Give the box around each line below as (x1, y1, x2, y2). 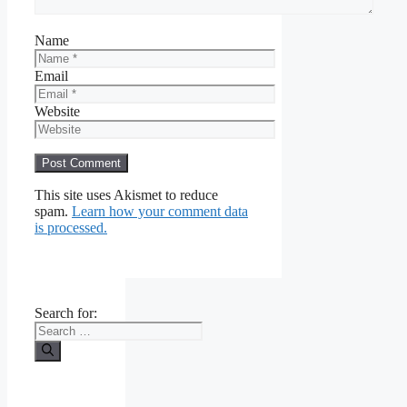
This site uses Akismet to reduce (35, 187, 218, 203)
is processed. (35, 220, 107, 236)
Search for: (35, 305, 97, 322)
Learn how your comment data (72, 203, 248, 220)
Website (35, 104, 80, 120)
